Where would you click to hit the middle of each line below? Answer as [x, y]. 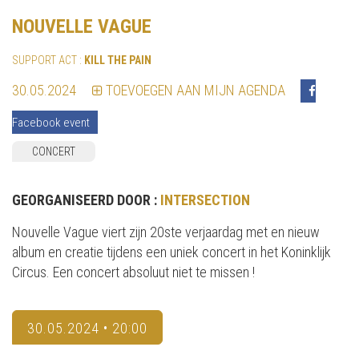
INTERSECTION [205, 200]
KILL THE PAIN [118, 60]
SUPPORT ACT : [48, 60]
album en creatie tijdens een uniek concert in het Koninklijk [171, 252]
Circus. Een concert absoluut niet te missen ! [133, 272]
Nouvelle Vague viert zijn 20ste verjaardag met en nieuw [166, 232]
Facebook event [51, 122]
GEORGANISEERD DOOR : [86, 200]
